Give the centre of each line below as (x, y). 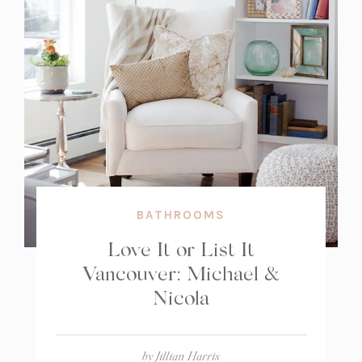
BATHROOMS (181, 215)
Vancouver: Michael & (181, 273)
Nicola (181, 297)
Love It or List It (181, 248)
